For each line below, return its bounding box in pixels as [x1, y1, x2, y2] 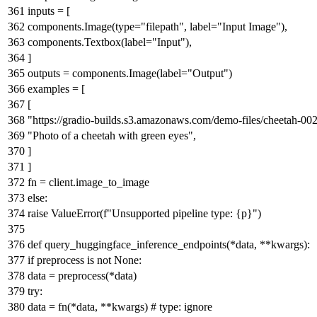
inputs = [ [28, 4, 70, 17]
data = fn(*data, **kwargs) [28, 300, 151, 313]
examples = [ [28, 82, 85, 95]
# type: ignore [151, 300, 212, 313]
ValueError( [48, 207, 103, 219]
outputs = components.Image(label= [28, 67, 188, 79]
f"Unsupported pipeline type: [103, 207, 236, 219]
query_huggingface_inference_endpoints [45, 238, 226, 250]
